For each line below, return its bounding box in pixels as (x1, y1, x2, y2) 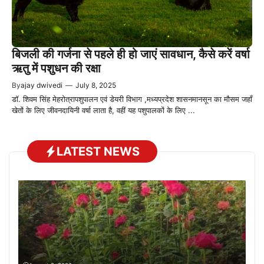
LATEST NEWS (57, 144, 140, 159)
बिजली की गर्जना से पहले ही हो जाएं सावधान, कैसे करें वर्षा (12, 47, 250, 62)
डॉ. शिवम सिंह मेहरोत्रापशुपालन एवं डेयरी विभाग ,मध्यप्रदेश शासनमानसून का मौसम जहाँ (12, 94, 252, 104)
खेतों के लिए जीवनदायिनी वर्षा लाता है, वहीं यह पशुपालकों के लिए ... (12, 105, 195, 115)
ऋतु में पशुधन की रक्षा (12, 61, 101, 76)
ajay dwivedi (21, 81, 62, 90)
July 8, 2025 (75, 81, 116, 90)
